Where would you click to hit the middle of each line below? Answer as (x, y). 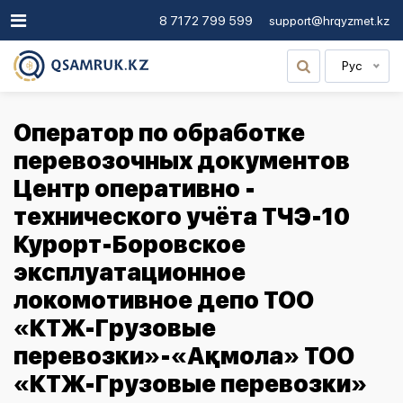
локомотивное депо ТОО (164, 300)
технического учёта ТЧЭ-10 (182, 216)
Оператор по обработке (159, 133)
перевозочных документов (182, 161)
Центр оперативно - (134, 188)
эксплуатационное (130, 272)
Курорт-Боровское (130, 244)
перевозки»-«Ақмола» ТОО (184, 356)
